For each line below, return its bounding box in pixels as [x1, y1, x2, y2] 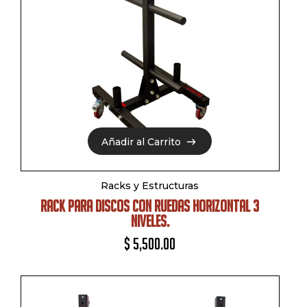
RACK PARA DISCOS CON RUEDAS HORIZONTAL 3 [40, 196, 260, 215]
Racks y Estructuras [101, 179, 199, 192]
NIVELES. [130, 211, 169, 230]
